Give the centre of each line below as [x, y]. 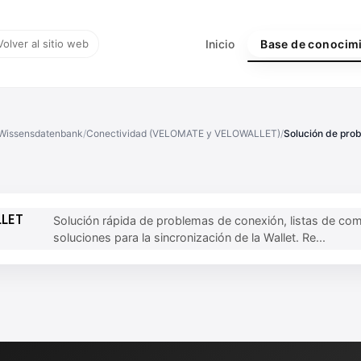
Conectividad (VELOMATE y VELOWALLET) [183, 133]
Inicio [220, 44]
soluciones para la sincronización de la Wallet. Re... [190, 237]
